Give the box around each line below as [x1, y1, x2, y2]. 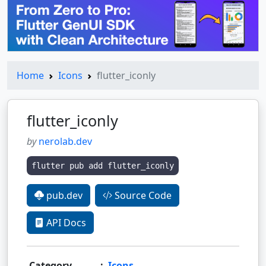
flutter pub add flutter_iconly [31, 160, 174, 170]
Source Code [112, 188, 172, 202]
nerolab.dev [39, 134, 92, 148]
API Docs [44, 216, 86, 229]
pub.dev [44, 188, 83, 202]
